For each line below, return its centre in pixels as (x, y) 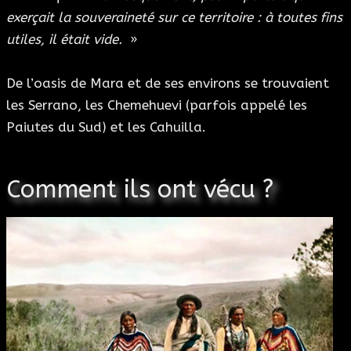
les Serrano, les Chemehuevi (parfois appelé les (157, 105)
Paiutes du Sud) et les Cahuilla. (106, 127)
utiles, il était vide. (66, 40)
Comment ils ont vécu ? (140, 190)
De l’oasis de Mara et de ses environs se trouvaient (168, 83)
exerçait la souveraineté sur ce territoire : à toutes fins (174, 18)
